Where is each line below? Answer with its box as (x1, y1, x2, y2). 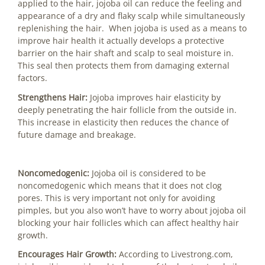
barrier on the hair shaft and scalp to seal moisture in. (18, 47, 236, 59)
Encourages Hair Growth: (18, 248, 119, 260)
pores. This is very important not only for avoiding (18, 192, 215, 203)
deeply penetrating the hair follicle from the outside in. (18, 104, 239, 115)
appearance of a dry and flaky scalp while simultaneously (18, 10, 245, 22)
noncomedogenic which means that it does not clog (18, 179, 222, 191)
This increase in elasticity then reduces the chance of (18, 116, 229, 128)
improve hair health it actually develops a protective (18, 35, 224, 47)
